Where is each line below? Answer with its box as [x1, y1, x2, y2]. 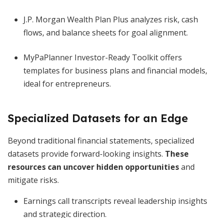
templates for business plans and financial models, [23, 65, 207, 76]
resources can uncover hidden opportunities [8, 162, 179, 172]
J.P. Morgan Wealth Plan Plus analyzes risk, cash [23, 14, 198, 25]
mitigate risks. [8, 175, 59, 185]
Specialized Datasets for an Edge [8, 111, 188, 125]
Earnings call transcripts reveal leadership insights [23, 196, 207, 206]
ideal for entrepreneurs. [23, 78, 111, 89]
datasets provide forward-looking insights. [8, 148, 165, 159]
